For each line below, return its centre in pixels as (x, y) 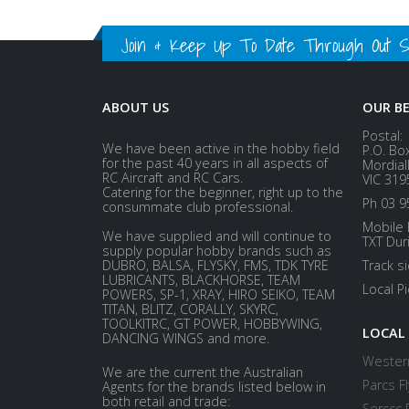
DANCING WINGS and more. (186, 338)
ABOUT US (136, 107)
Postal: (383, 135)
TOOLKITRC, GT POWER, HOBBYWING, (212, 323)
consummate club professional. (198, 206)
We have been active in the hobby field (221, 148)
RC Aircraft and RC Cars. (173, 177)
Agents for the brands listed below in (214, 386)
